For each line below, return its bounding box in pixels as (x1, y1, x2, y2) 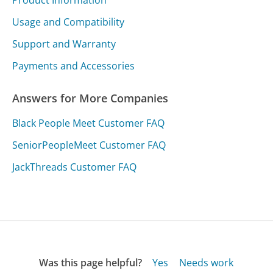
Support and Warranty (12, 37, 116, 51)
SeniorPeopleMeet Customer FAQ (12, 138, 166, 152)
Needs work (179, 255, 233, 269)
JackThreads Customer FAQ (12, 160, 137, 174)
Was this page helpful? (38, 255, 142, 269)
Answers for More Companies (12, 90, 169, 105)
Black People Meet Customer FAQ (12, 116, 165, 130)
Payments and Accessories (12, 58, 135, 73)
